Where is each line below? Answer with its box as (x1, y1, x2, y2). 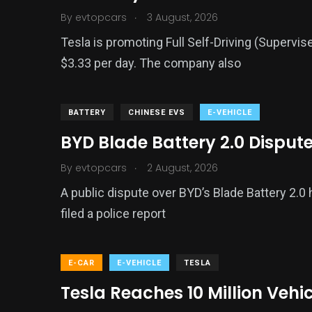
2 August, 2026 (144, 161, 218, 175)
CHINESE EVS (128, 108, 185, 117)
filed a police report (61, 206, 166, 221)
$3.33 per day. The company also (61, 56, 241, 70)
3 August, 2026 (144, 10, 218, 24)
